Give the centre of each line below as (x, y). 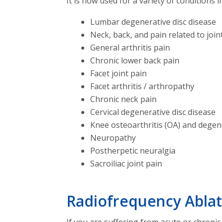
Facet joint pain (119, 73)
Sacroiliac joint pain (126, 163)
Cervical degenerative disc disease (153, 112)
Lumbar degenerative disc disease (153, 22)
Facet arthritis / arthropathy (142, 86)
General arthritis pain (130, 47)
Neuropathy (113, 138)
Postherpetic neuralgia (133, 150)
